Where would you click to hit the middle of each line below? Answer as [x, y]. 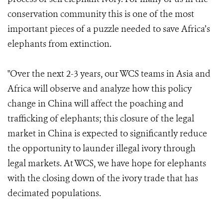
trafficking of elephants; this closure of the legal [101, 119]
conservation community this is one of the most [101, 14]
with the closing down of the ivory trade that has [103, 178]
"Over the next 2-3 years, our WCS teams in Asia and [109, 74]
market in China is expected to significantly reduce [107, 134]
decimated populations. [54, 193]
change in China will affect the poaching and [96, 104]
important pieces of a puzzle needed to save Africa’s [109, 29]
